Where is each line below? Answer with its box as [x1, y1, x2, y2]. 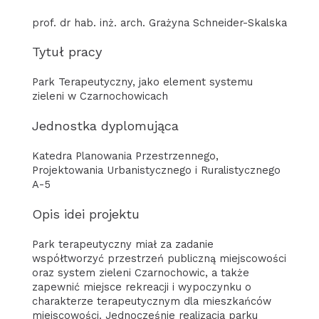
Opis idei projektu [31, 206, 140, 221]
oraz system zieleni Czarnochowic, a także [31, 266, 249, 279]
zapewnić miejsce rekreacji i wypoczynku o [31, 280, 251, 293]
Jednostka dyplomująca [31, 118, 179, 134]
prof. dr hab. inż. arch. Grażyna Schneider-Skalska [31, 16, 287, 29]
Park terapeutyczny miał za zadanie [31, 237, 214, 251]
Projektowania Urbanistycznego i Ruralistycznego [31, 164, 281, 177]
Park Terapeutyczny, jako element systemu [31, 75, 253, 89]
